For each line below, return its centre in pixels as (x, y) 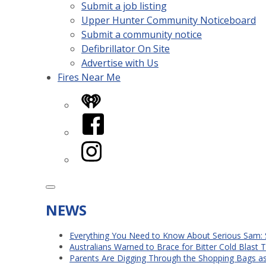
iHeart (95, 100)
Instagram (104, 146)
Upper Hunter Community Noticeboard (169, 20)
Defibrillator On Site (126, 49)
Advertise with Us (120, 63)
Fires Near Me (89, 77)
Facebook (102, 119)
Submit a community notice (142, 34)
